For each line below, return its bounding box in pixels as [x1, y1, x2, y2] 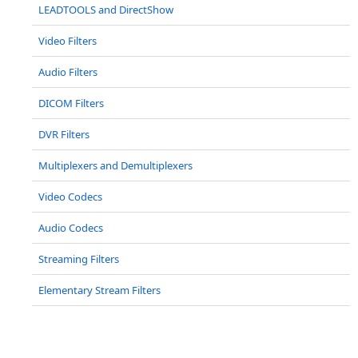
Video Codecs [38, 189, 102, 204]
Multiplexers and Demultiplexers [38, 158, 193, 173]
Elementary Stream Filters [38, 283, 161, 297]
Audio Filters [38, 65, 97, 79]
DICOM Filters [38, 96, 104, 110]
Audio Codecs [38, 221, 103, 235]
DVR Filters [38, 127, 89, 141]
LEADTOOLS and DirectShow [38, 2, 173, 17]
